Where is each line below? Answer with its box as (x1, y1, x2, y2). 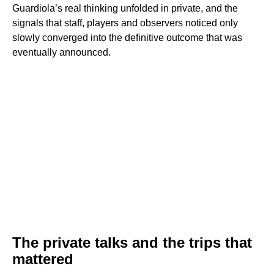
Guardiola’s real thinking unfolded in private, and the (12, 3, 238, 14)
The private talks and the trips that (12, 234, 252, 251)
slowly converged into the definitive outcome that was (12, 32, 242, 43)
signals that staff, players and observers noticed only (12, 18, 238, 29)
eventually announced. (12, 47, 111, 58)
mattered (12, 251, 73, 268)
